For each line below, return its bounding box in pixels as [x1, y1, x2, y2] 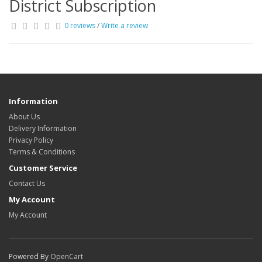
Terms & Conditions [9, 147, 75, 157]
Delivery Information [9, 123, 77, 133]
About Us [9, 112, 40, 122]
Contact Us [9, 178, 45, 188]
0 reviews [64, 20, 95, 30]
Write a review [101, 20, 148, 30]
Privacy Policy [9, 135, 53, 145]
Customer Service [9, 163, 77, 173]
